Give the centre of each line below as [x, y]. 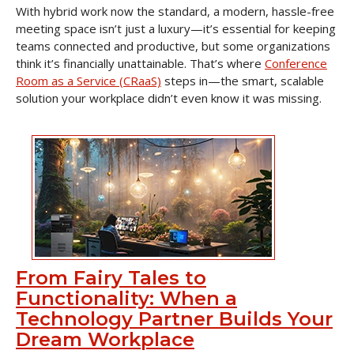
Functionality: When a [126, 298]
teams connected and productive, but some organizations [173, 46]
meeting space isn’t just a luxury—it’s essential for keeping [176, 28]
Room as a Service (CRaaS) [88, 81]
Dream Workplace [105, 339]
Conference [296, 63]
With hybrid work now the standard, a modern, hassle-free [175, 11]
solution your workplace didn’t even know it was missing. [169, 98]
